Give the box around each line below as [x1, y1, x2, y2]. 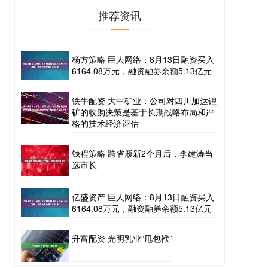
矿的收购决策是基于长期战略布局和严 [72, 106, 214, 118]
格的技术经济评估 [72, 117, 139, 129]
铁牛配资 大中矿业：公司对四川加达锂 [72, 95, 217, 106]
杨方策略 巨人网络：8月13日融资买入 [72, 53, 214, 65]
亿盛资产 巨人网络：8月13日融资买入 [72, 191, 214, 203]
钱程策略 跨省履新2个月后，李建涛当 [72, 147, 213, 159]
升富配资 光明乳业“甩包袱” [72, 232, 172, 245]
